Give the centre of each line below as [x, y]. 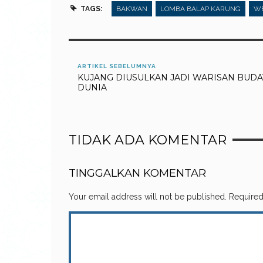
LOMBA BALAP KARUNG [200, 9]
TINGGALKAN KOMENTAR [137, 173]
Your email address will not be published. [148, 196]
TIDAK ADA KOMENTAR [148, 140]
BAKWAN [131, 9]
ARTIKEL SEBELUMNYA [117, 66]
